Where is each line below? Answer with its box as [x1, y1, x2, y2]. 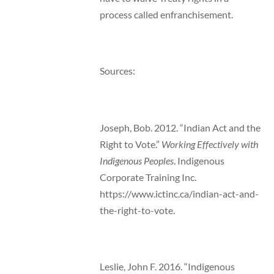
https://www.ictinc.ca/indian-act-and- [99, 187, 259, 199]
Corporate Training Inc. [99, 171, 196, 183]
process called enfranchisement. [99, 9, 233, 21]
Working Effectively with [161, 138, 258, 150]
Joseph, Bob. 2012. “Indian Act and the [99, 121, 261, 133]
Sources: [99, 65, 135, 77]
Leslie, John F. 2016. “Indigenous [99, 261, 235, 273]
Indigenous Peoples [99, 154, 174, 166]
